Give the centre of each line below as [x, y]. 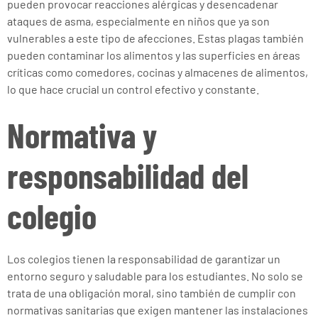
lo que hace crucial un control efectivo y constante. [133, 89]
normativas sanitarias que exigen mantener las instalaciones [158, 310]
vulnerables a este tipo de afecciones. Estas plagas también [155, 38]
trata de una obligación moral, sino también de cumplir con [152, 293]
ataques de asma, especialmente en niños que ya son [138, 21]
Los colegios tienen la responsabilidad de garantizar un [144, 259]
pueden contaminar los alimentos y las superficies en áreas [154, 55]
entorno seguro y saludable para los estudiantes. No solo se [155, 276]
